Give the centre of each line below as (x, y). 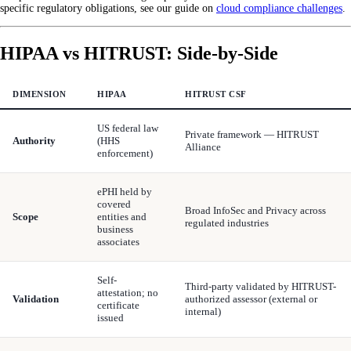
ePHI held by (125, 191)
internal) (203, 311)
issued (110, 317)
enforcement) (125, 153)
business (115, 229)
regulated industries (227, 223)
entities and (122, 216)
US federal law (128, 128)
